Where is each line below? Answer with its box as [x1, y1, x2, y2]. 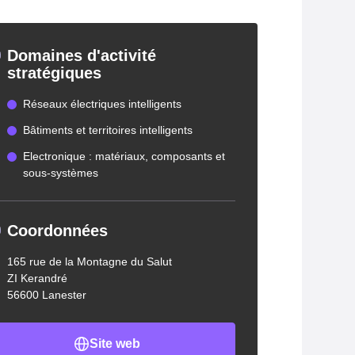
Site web [89, 337, 140, 350]
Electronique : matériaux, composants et [22, 150, 225, 162]
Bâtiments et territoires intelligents [22, 124, 193, 136]
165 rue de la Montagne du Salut [6, 255, 172, 268]
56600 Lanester [6, 288, 86, 301]
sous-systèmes [22, 166, 98, 179]
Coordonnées [6, 222, 108, 239]
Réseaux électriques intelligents [22, 97, 181, 110]
